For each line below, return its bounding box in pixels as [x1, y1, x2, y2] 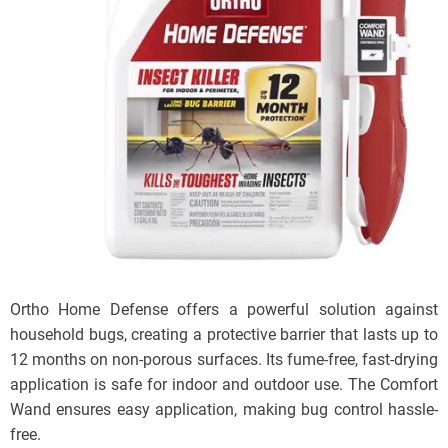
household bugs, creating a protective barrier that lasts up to [10, 325, 438, 345]
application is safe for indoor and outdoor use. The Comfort [10, 375, 438, 395]
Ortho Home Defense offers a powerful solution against [10, 300, 438, 320]
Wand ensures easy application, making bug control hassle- [10, 400, 438, 420]
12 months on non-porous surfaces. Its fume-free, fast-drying [10, 350, 438, 370]
